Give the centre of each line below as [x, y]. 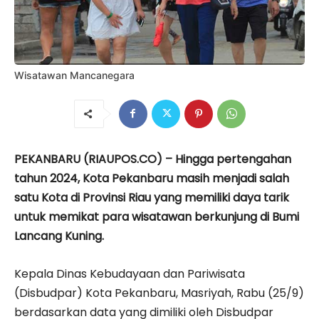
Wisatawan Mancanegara [74, 75]
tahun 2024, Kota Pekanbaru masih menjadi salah [152, 178]
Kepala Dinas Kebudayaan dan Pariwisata [130, 273]
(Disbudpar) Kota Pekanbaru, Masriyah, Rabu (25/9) [159, 293]
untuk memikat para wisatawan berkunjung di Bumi [157, 216]
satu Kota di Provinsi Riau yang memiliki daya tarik [152, 197]
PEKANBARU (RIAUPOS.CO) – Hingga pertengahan [153, 159]
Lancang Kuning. [59, 236]
